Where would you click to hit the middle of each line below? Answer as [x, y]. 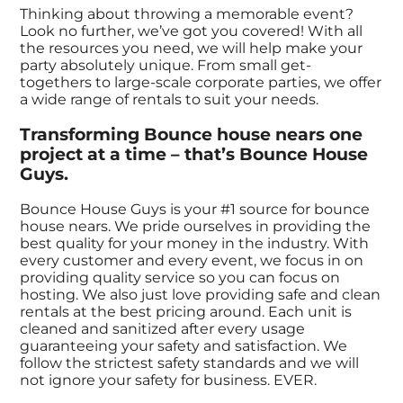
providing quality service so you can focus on [180, 278]
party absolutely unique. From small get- [166, 65]
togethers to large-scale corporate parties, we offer [201, 82]
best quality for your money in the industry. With [195, 244]
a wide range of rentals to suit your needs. [170, 99]
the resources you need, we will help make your [192, 48]
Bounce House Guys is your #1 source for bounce [195, 210]
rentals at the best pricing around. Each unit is [186, 312]
